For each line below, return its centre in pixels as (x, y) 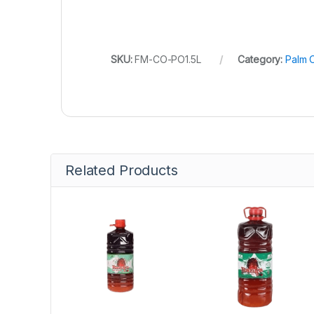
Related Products (122, 171)
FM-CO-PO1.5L (168, 60)
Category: (261, 60)
